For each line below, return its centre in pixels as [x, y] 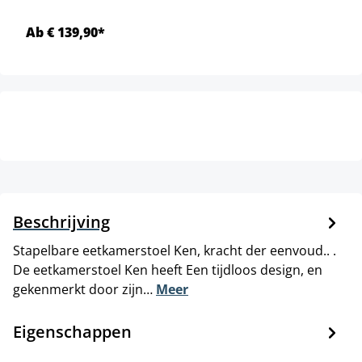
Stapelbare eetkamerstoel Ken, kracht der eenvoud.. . [175, 251]
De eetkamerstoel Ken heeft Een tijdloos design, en [168, 270]
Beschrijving [61, 222]
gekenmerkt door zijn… [84, 290]
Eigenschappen [72, 332]
